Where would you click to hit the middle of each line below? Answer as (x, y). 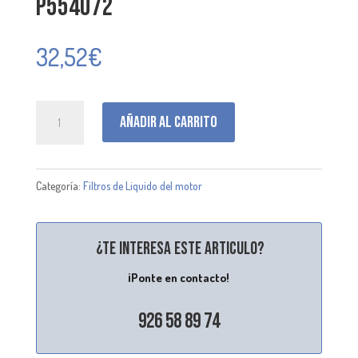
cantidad (57, 135)
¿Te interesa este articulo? (181, 249)
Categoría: (59, 185)
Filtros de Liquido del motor (142, 185)
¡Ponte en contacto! (179, 277)
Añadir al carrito (168, 123)
